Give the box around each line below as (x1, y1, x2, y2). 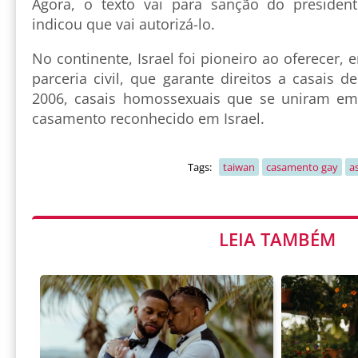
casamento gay (265, 159, 338, 174)
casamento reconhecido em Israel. (32, 108, 265, 128)
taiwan (222, 159, 255, 174)
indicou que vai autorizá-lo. (32, 14, 215, 34)
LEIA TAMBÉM (219, 226, 336, 251)
